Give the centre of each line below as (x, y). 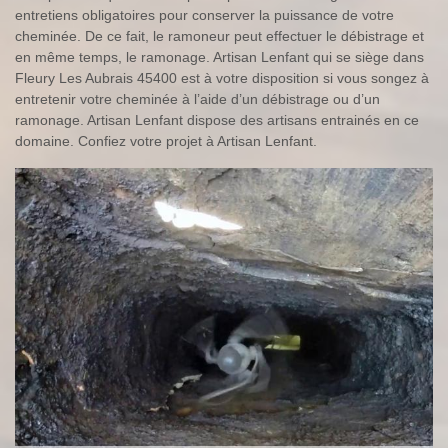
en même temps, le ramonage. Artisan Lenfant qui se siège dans (219, 57)
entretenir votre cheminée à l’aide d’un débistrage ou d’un (197, 99)
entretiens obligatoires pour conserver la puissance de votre (204, 15)
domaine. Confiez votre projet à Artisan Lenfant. (166, 141)
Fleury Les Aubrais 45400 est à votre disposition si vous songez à (222, 78)
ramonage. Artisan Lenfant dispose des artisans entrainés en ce (217, 120)
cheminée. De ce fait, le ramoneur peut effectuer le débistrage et (219, 36)
